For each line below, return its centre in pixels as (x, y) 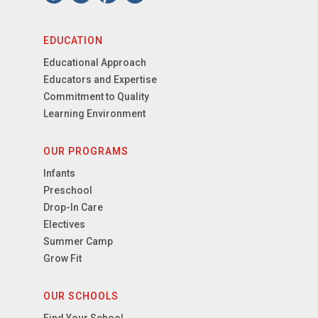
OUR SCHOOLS (81, 296)
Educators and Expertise (100, 80)
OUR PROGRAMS (86, 152)
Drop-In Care (73, 208)
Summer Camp (78, 242)
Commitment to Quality (97, 97)
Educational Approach (95, 63)
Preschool (68, 191)
